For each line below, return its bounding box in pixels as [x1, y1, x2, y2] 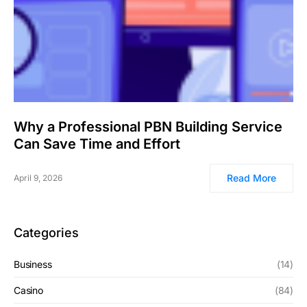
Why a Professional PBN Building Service [14, 118, 282, 135]
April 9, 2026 [14, 172, 62, 183]
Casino [14, 284, 43, 296]
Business [14, 258, 52, 270]
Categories [14, 225, 79, 240]
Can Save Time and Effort [14, 135, 180, 152]
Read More [227, 171, 276, 184]
